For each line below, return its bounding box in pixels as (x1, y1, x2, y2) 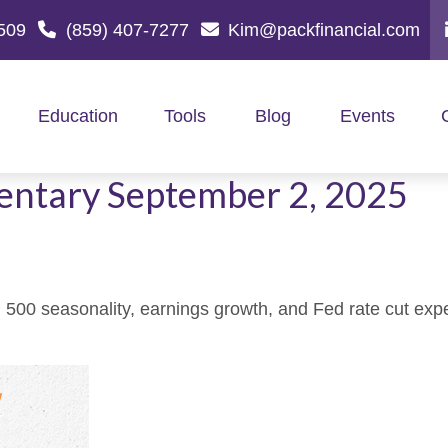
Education (37, 106, 118, 127)
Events (339, 106, 395, 127)
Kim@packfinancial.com (228, 19, 420, 40)
